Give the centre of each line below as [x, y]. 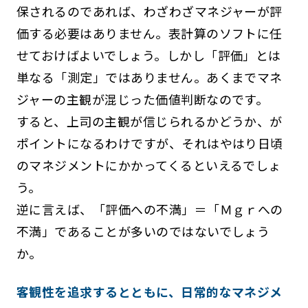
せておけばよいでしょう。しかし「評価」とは [148, 55]
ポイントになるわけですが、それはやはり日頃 [150, 143]
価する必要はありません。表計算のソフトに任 [149, 33]
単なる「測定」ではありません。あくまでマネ [149, 77]
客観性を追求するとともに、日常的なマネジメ [149, 291]
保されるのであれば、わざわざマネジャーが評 [149, 11]
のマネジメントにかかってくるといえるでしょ [148, 165]
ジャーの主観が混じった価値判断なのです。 [142, 99]
